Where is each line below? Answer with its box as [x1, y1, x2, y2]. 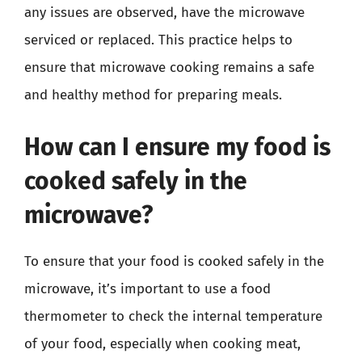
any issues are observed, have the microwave [24, 4, 305, 21]
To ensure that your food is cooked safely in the [24, 252, 324, 270]
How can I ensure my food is [24, 132, 330, 162]
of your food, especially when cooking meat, [24, 335, 301, 352]
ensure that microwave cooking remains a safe [24, 59, 314, 76]
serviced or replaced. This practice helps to [24, 32, 293, 48]
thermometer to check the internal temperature [24, 307, 322, 325]
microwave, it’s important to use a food [24, 280, 271, 297]
